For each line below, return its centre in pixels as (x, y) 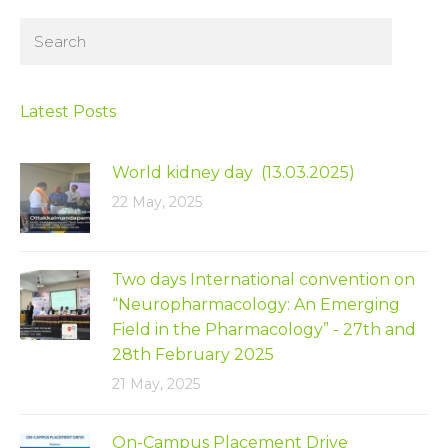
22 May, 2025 (157, 202)
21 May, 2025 (156, 384)
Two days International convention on (265, 280)
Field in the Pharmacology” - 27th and (264, 330)
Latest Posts (68, 112)
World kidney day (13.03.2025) (233, 173)
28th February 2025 (193, 355)
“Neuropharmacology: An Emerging (256, 305)
